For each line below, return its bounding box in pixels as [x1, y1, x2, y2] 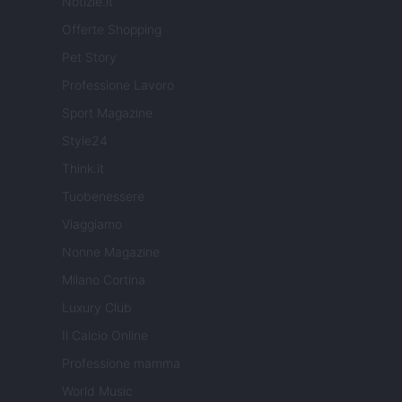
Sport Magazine [62, 105, 153, 121]
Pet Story [62, 49, 117, 66]
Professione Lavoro [62, 77, 174, 93]
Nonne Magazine [62, 244, 160, 260]
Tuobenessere [62, 188, 144, 205]
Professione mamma [62, 355, 180, 371]
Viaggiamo [62, 216, 122, 232]
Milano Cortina [62, 272, 145, 288]
